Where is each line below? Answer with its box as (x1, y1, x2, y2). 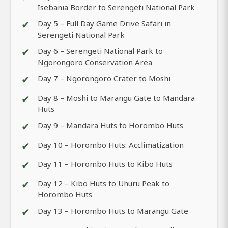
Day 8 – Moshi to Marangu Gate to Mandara (38, 92, 195, 103)
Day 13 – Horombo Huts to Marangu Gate (38, 205, 188, 216)
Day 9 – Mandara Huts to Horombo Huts (38, 120, 183, 130)
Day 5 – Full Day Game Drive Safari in (38, 18, 171, 28)
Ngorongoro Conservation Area (38, 56, 152, 67)
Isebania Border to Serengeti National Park (38, 2, 195, 12)
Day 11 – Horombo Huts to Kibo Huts (38, 158, 173, 169)
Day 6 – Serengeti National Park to (38, 45, 163, 56)
